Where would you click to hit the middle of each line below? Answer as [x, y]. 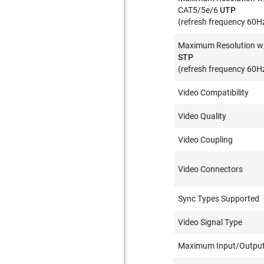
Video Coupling [206, 140]
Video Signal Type [210, 222]
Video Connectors [211, 169]
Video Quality [202, 116]
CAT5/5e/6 [199, 10]
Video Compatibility [214, 93]
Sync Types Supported [219, 199]
